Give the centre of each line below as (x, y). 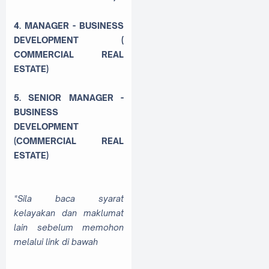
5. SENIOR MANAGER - (69, 97)
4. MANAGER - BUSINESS (69, 25)
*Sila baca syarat (69, 198)
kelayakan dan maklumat (69, 213)
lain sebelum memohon (69, 227)
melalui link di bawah (56, 241)
